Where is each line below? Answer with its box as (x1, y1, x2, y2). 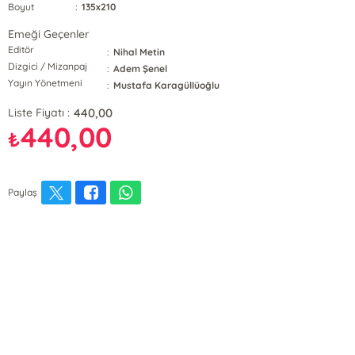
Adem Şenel (113, 63, 168, 74)
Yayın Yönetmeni (7, 77, 83, 89)
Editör (7, 44, 35, 55)
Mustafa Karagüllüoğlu (113, 79, 220, 91)
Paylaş (7, 186, 38, 198)
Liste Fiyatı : (7, 105, 71, 120)
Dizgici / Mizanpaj (7, 60, 88, 72)
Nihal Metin (113, 46, 166, 58)
